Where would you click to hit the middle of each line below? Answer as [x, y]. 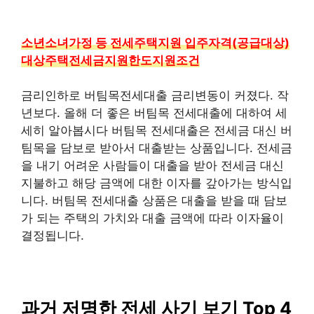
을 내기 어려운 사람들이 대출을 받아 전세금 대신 [152, 165]
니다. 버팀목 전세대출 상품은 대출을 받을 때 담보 [154, 200]
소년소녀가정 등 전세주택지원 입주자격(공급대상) [155, 42]
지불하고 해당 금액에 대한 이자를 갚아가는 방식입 [157, 183]
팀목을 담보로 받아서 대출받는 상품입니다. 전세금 [157, 148]
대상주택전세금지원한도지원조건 [110, 60]
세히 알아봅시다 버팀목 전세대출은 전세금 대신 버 [157, 130]
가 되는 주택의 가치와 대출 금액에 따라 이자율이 [152, 218]
